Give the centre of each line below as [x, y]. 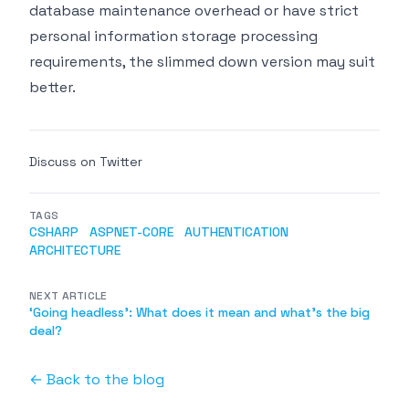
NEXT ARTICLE [68, 295]
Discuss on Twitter [86, 161]
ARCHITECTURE [75, 250]
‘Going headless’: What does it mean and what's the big [199, 312]
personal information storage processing [173, 36]
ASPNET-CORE [131, 231]
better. [52, 87]
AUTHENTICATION [236, 231]
